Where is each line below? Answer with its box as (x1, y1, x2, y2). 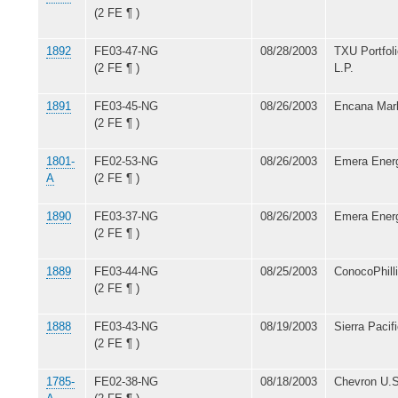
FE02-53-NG (94, 154, 158, 168)
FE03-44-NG (94, 264, 158, 278)
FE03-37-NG (94, 209, 158, 223)
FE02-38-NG (94, 374, 158, 388)
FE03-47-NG (94, 44, 158, 58)
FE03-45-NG (94, 99, 158, 113)
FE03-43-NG (94, 319, 158, 333)
